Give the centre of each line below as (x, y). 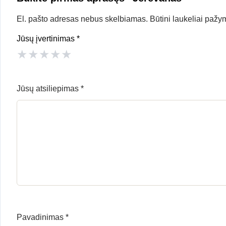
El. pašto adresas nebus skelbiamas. (82, 19)
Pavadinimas (41, 217)
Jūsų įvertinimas (47, 38)
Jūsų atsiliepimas (49, 88)
